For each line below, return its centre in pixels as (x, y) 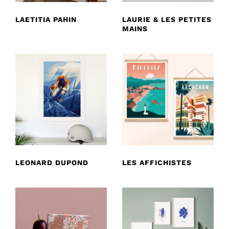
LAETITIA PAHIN (46, 19)
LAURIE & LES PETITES (167, 19)
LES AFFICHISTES (157, 162)
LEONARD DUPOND (52, 162)
